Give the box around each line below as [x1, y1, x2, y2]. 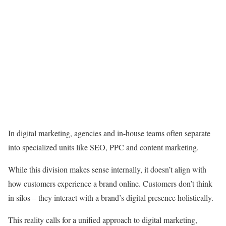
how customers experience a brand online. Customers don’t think [8, 178, 212, 189]
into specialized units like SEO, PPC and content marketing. [8, 142, 201, 152]
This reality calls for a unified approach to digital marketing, [8, 214, 197, 225]
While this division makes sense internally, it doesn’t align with [8, 164, 206, 175]
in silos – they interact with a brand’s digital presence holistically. [8, 192, 213, 203]
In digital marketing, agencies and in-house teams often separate [8, 128, 210, 138]
